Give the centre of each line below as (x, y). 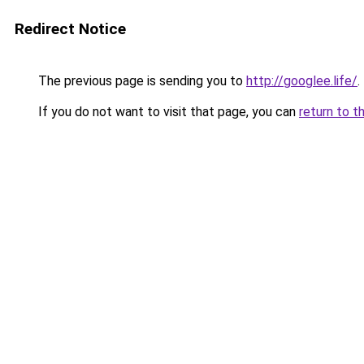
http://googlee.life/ (302, 81)
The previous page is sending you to (141, 81)
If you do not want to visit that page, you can (167, 112)
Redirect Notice (70, 29)
